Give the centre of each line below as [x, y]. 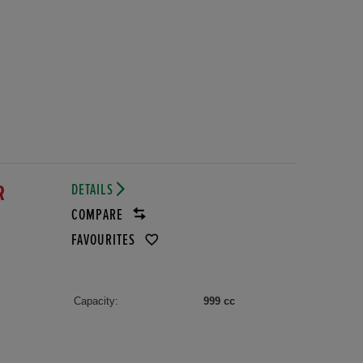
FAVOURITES [105, 240]
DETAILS [94, 190]
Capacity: [96, 301]
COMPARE [98, 215]
